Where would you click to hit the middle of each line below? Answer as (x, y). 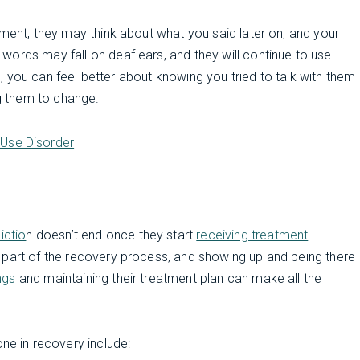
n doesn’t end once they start (111, 235)
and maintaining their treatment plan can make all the (169, 278)
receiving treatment (252, 235)
